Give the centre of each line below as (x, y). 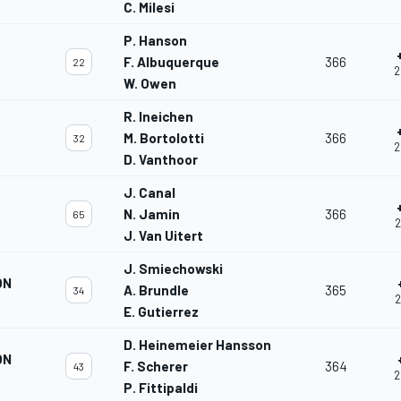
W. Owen (150, 84)
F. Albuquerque (171, 62)
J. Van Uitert (163, 236)
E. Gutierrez (161, 312)
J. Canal (149, 193)
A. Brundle (156, 290)
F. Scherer (156, 367)
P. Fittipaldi (161, 388)
